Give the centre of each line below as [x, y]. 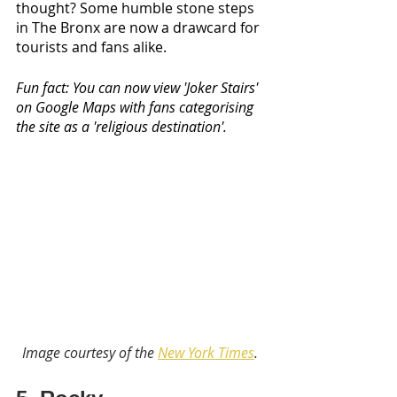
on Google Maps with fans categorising [136, 107]
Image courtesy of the [90, 353]
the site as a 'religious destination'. [121, 126]
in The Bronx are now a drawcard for [140, 27]
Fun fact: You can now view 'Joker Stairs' [139, 87]
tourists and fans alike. [93, 47]
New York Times [206, 353]
